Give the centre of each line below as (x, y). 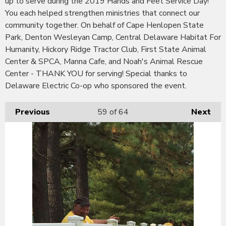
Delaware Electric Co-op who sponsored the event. (96, 86)
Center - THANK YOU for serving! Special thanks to (96, 73)
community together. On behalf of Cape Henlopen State (104, 25)
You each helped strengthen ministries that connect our (102, 13)
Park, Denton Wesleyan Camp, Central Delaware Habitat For (113, 37)
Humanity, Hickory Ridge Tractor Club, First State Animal (106, 49)
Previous (33, 112)
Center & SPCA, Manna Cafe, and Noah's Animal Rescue (104, 61)
